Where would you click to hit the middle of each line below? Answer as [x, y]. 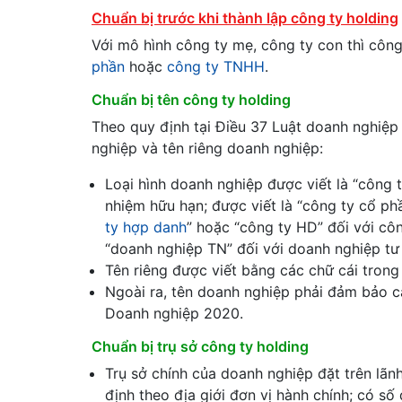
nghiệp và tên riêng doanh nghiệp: [207, 148]
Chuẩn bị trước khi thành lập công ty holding [245, 18]
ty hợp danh [146, 227]
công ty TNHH [216, 66]
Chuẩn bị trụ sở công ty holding [200, 346]
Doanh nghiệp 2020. [174, 313]
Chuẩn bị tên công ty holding [191, 100]
